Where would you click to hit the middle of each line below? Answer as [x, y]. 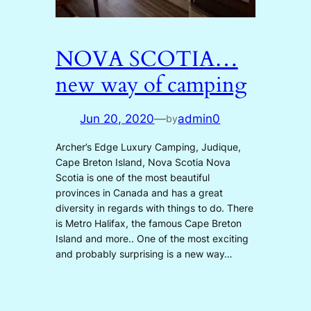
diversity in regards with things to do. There [154, 208]
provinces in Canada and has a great [139, 192]
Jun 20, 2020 [117, 118]
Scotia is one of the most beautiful [132, 177]
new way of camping [151, 85]
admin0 [199, 118]
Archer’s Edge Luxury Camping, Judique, [148, 146]
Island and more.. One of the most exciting [152, 238]
